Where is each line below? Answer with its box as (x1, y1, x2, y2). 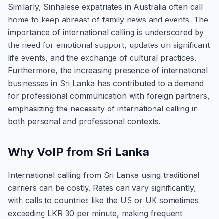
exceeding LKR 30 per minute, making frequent (8, 208, 182, 218)
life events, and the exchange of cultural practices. (8, 53, 196, 63)
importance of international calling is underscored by (8, 27, 204, 37)
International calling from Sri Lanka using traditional (8, 170, 199, 180)
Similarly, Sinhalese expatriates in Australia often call (8, 2, 203, 12)
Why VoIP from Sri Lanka (8, 145, 149, 159)
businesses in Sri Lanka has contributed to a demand (8, 78, 204, 88)
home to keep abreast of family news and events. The (8, 15, 208, 24)
